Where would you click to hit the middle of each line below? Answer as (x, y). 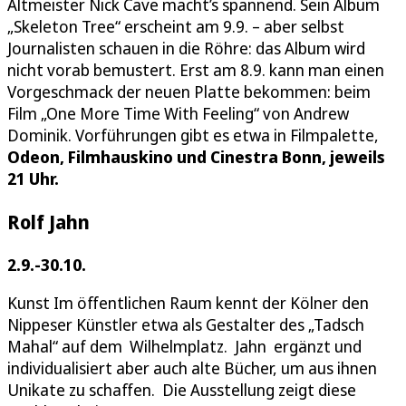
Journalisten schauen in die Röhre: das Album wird (186, 48)
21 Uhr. (33, 178)
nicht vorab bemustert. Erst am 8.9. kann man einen (196, 69)
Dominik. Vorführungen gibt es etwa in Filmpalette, (193, 135)
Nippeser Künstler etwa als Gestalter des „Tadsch (186, 324)
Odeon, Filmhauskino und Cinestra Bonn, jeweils (196, 156)
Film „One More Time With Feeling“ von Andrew (178, 113)
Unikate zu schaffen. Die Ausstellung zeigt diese (182, 390)
